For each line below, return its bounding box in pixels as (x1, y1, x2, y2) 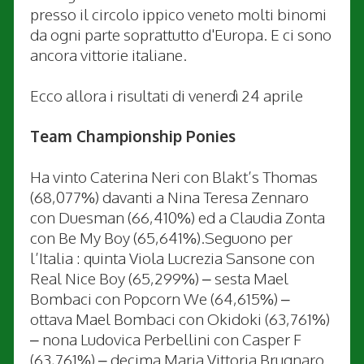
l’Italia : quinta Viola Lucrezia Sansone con (30, 247, 314, 267)
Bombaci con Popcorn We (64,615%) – (30, 288, 290, 308)
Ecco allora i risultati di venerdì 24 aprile (30, 84, 303, 105)
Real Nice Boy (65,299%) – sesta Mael (30, 267, 288, 288)
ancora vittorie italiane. (30, 44, 187, 64)
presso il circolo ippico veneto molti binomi (30, 3, 327, 24)
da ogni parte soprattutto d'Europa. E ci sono (30, 24, 331, 44)
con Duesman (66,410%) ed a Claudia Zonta (30, 206, 325, 227)
